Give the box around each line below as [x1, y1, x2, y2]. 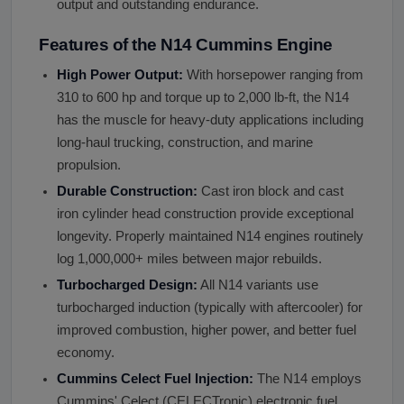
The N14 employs [253, 371, 362, 386]
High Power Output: [57, 67, 183, 82]
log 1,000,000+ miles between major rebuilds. [57, 251, 322, 266]
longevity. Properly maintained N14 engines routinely [57, 228, 363, 243]
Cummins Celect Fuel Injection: [57, 371, 253, 386]
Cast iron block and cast [197, 183, 344, 198]
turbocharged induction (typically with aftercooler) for [57, 299, 363, 315]
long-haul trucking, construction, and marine [57, 134, 313, 150]
